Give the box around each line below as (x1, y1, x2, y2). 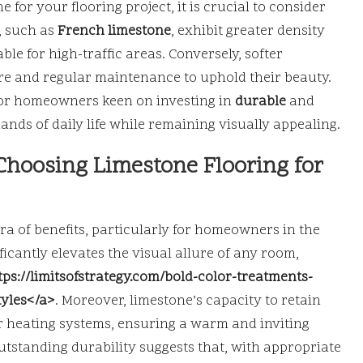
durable (235, 92, 286, 112)
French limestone (58, 21, 171, 41)
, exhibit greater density (171, 21, 325, 41)
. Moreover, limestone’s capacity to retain (55, 291, 321, 311)
